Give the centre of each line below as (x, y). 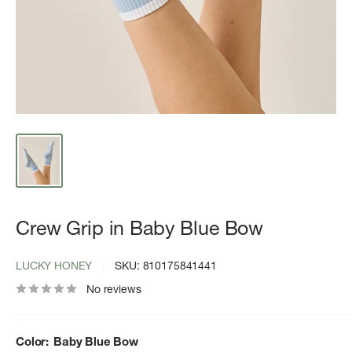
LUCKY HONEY (54, 265)
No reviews (114, 289)
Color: (34, 341)
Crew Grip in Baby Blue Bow (140, 227)
